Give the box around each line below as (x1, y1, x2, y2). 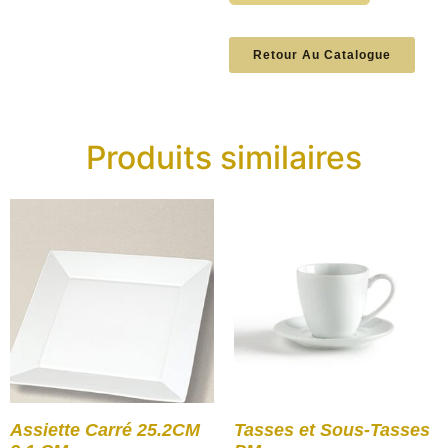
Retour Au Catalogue (253, 48, 392, 63)
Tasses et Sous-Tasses (234, 420, 430, 441)
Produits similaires (86, 138, 362, 178)
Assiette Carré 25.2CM (10, 420, 200, 441)
